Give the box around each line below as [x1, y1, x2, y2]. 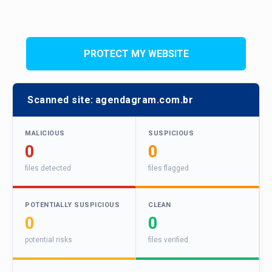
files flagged [148, 164, 189, 173]
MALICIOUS [25, 129, 65, 138]
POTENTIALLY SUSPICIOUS [25, 201, 120, 209]
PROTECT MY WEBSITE [83, 47, 189, 59]
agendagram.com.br [95, 94, 193, 106]
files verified [148, 236, 188, 245]
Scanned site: [27, 94, 93, 106]
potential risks [25, 236, 72, 245]
